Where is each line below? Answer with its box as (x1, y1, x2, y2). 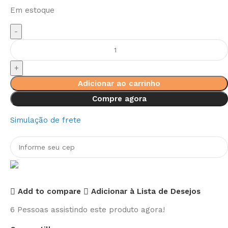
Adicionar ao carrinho (78, 78, 160, 88)
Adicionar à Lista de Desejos (91, 187, 201, 196)
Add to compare (17, 187, 81, 196)
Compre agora (92, 94, 147, 103)
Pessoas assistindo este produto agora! (17, 205, 165, 214)
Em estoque (10, 5, 54, 15)
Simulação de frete (10, 115, 81, 125)
